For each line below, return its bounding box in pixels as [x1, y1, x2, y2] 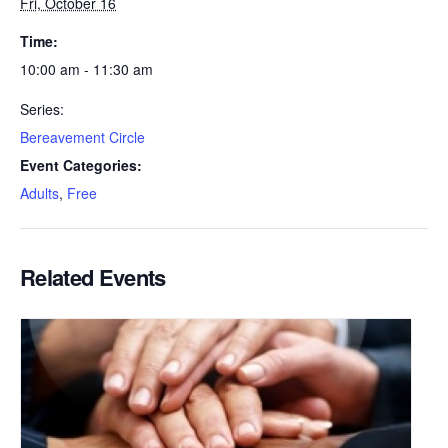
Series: [20, 99, 64, 119]
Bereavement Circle [20, 127, 145, 147]
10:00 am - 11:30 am [20, 59, 153, 79]
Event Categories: [20, 155, 142, 175]
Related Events [20, 261, 166, 293]
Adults [20, 183, 59, 203]
